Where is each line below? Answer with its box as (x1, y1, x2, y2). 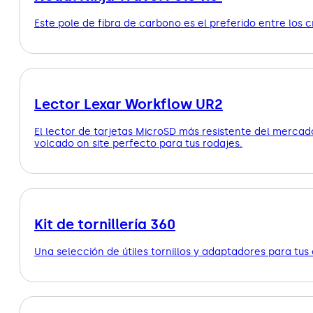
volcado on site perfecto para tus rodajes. (34, 137, 242, 150)
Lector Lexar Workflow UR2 (34, 95, 223, 112)
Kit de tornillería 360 (34, 215, 175, 233)
